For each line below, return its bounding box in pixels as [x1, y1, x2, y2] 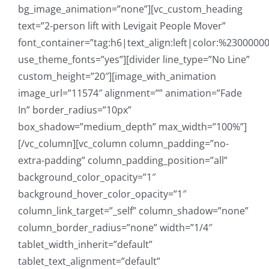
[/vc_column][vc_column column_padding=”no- [18, 137, 229, 151]
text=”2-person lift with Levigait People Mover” [18, 19, 226, 33]
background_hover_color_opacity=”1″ [18, 187, 186, 201]
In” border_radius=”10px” [18, 103, 131, 117]
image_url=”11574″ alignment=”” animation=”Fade [18, 86, 242, 100]
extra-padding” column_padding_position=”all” [18, 154, 228, 168]
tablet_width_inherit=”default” [18, 238, 153, 252]
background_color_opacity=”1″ [18, 171, 156, 184]
